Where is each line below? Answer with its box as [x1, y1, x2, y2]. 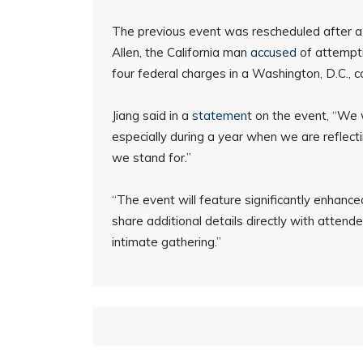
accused [250, 45, 297, 60]
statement [192, 108, 252, 123]
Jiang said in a [112, 108, 192, 123]
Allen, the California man [112, 45, 250, 60]
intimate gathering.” [112, 234, 221, 250]
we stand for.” [112, 150, 191, 165]
